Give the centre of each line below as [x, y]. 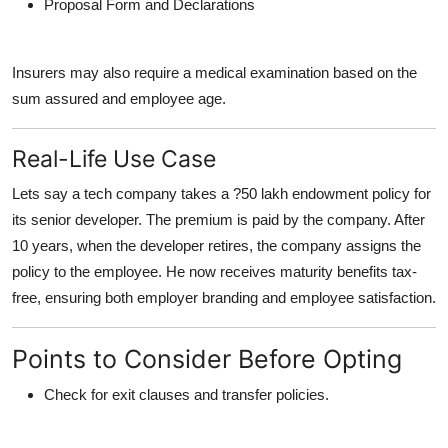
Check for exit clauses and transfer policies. [186, 394]
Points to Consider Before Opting [207, 358]
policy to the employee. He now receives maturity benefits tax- [214, 271]
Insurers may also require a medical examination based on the [214, 72]
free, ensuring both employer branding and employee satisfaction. [224, 297]
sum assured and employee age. [119, 98]
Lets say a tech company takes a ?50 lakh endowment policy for [221, 193]
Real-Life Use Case [114, 158]
